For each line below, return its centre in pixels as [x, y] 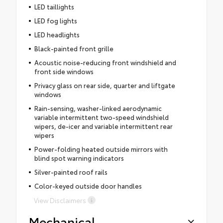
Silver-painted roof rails [71, 171]
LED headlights [57, 34]
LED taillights [54, 6]
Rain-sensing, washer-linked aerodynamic [98, 108]
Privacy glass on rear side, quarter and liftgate [105, 85]
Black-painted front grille [74, 48]
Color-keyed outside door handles [88, 185]
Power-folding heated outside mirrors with [101, 149]
